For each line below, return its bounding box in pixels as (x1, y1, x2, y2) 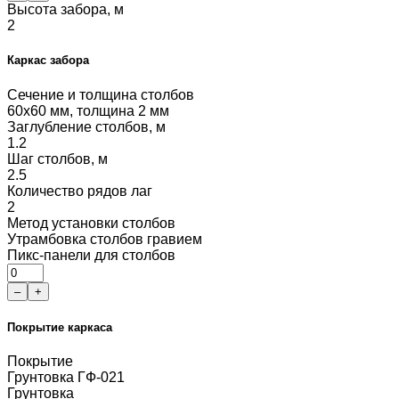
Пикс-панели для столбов (7, 247, 175, 263)
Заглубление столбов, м (7, 118, 166, 134)
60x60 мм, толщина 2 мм (7, 102, 169, 118)
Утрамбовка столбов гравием (7, 231, 202, 247)
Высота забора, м (7, 2, 124, 18)
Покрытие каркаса (7, 320, 112, 334)
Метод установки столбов (7, 215, 175, 231)
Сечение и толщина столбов (7, 86, 194, 102)
